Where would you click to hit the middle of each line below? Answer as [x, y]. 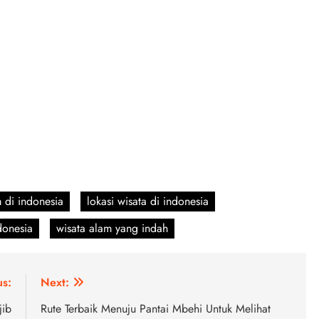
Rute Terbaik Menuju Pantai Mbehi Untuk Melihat [156, 309]
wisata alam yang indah [112, 229]
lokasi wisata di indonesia [148, 202]
